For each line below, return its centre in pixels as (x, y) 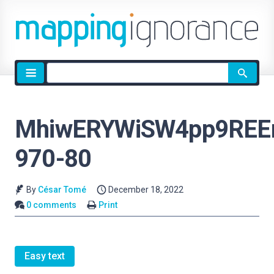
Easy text (45, 256)
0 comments (52, 205)
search (61, 83)
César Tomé (62, 190)
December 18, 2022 (146, 190)
